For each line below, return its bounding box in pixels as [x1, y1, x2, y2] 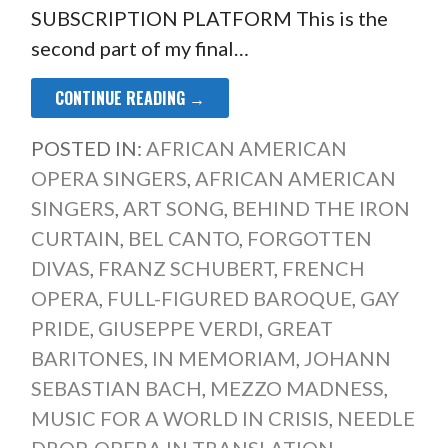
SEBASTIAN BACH [30, 375, 202, 400]
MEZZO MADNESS [209, 375, 384, 400]
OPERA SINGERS [30, 165, 187, 190]
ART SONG [122, 195, 224, 220]
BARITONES [30, 345, 144, 370]
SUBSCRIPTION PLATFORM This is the [30, 5, 388, 30]
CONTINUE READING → [54, 85, 205, 110]
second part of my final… [30, 35, 249, 60]
